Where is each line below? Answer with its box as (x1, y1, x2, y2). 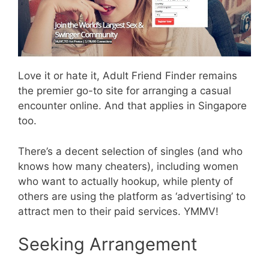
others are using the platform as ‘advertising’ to (18, 190, 246, 202)
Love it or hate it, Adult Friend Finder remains (18, 70, 237, 82)
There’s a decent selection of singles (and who (18, 145, 243, 157)
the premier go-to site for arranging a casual (18, 85, 231, 97)
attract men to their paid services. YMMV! (18, 205, 219, 217)
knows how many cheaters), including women (18, 160, 238, 172)
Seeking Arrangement (18, 234, 198, 255)
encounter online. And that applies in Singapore (18, 100, 247, 112)
